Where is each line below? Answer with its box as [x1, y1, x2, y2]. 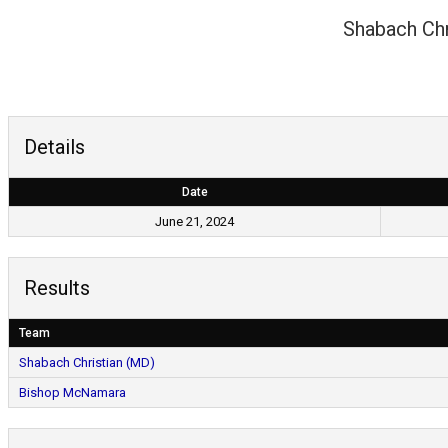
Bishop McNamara [19, 385, 126, 400]
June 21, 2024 [155, 214, 234, 229]
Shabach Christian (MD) [19, 355, 155, 370]
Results [24, 276, 90, 300]
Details [24, 135, 85, 159]
